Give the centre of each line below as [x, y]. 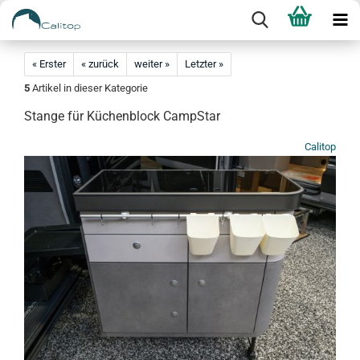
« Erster [49, 64]
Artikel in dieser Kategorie [89, 88]
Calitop [320, 147]
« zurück [100, 64]
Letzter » [204, 64]
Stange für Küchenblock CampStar [122, 116]
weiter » [152, 64]
